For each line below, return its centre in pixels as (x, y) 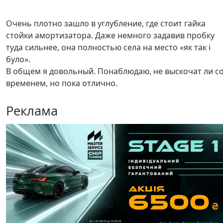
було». (18, 59)
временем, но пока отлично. (63, 83)
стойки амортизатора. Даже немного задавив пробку (110, 35)
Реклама (32, 110)
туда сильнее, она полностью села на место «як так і (108, 47)
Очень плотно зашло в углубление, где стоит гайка (106, 23)
